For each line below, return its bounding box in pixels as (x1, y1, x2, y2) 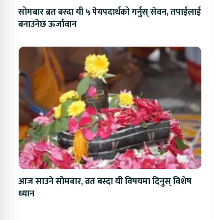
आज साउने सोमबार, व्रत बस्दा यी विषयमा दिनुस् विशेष (18, 174, 192, 189)
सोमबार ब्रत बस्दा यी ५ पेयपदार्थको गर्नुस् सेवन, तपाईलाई (18, 4, 201, 20)
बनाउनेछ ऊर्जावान (18, 17, 77, 32)
